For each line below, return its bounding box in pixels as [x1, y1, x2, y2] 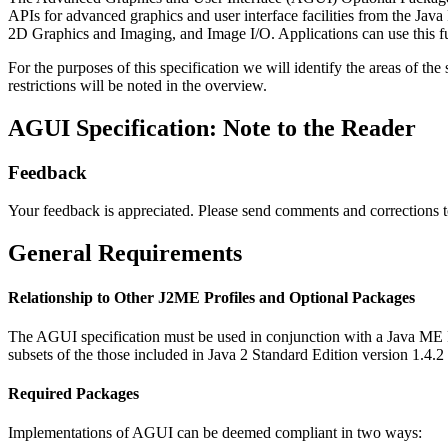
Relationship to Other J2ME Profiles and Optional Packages [8, 288, 415, 306]
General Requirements [8, 240, 242, 267]
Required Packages [8, 385, 139, 403]
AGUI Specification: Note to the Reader [8, 114, 416, 141]
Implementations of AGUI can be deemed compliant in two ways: [8, 424, 422, 442]
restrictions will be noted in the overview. [8, 76, 267, 94]
